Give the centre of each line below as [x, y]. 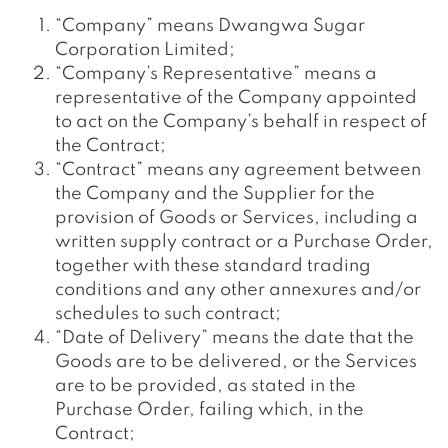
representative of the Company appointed [236, 98]
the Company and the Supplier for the [215, 194]
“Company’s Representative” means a [216, 74]
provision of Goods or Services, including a [236, 218]
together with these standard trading [213, 266]
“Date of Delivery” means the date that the [234, 338]
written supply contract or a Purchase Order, [244, 242]
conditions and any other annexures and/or [238, 290]
